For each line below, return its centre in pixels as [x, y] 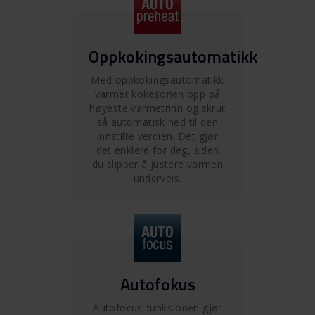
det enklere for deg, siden [157, 150]
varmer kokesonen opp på [157, 94]
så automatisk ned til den [157, 122]
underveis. [157, 178]
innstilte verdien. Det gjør [157, 136]
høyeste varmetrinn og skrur [157, 108]
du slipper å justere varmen [157, 164]
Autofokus [157, 284]
